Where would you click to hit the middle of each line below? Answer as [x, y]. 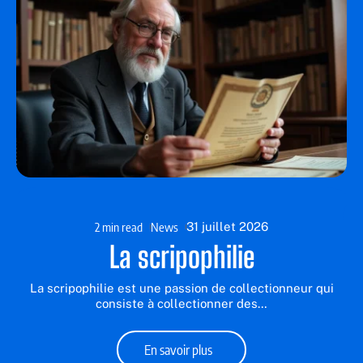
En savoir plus [179, 349]
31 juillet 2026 [227, 226]
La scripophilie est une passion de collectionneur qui [181, 288]
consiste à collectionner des [177, 303]
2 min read [119, 226]
